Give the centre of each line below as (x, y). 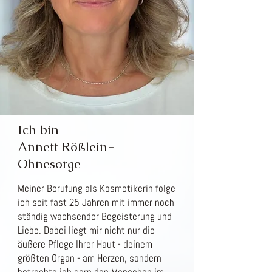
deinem (137, 244)
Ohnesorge (49, 164)
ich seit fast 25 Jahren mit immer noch (96, 202)
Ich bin (38, 130)
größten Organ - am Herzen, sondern (90, 258)
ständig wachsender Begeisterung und (95, 216)
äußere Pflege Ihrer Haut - (69, 244)
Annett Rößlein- (66, 147)
